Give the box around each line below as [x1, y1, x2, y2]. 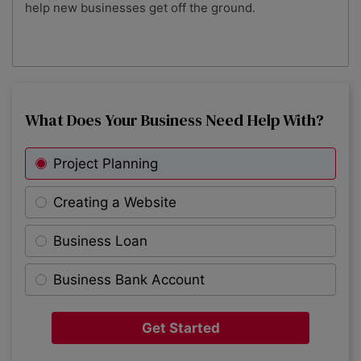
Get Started [141, 320, 220, 337]
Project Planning [53, 155, 158, 172]
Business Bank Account [53, 271, 205, 288]
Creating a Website [53, 193, 176, 210]
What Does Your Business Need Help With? [25, 109, 324, 132]
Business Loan [53, 232, 147, 249]
